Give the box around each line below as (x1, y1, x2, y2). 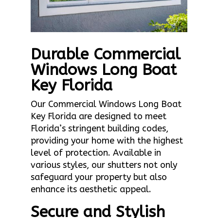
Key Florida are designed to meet (30, 111, 166, 122)
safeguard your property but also (30, 172, 167, 183)
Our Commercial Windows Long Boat (30, 99, 182, 110)
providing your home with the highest (30, 135, 183, 146)
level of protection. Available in (30, 147, 161, 159)
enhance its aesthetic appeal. (30, 184, 151, 195)
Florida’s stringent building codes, (30, 123, 168, 134)
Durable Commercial (30, 45, 181, 64)
